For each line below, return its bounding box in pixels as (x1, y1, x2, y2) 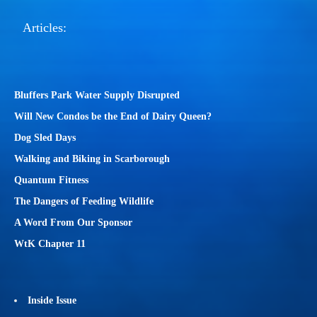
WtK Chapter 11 (14, 238, 86, 249)
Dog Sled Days (14, 132, 76, 143)
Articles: (23, 21, 67, 35)
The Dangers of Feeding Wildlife (14, 196, 154, 207)
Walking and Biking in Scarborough (14, 154, 170, 164)
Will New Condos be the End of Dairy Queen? (14, 111, 212, 122)
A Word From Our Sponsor (14, 217, 132, 228)
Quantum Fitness (14, 175, 88, 185)
